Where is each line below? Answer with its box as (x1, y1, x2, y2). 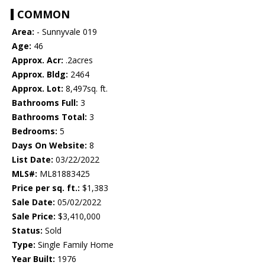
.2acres (63, 54, 93, 66)
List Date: (12, 154, 53, 166)
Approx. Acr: (12, 54, 63, 66)
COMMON (17, 7, 70, 22)
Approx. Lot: (12, 83, 63, 95)
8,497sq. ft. (63, 83, 108, 95)
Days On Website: (12, 140, 87, 151)
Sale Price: (12, 211, 56, 222)
